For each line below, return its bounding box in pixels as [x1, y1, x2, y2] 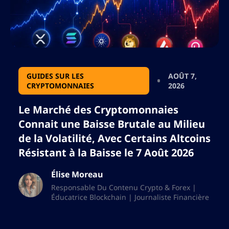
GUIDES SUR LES [27, 71, 84, 81]
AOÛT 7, [168, 71, 197, 81]
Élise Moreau [51, 169, 103, 180]
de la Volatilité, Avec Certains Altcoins [18, 131, 211, 146]
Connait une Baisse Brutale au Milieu [18, 117, 205, 131]
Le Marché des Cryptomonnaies [18, 103, 178, 117]
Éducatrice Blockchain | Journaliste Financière [51, 192, 209, 202]
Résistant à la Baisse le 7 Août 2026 [18, 146, 194, 160]
